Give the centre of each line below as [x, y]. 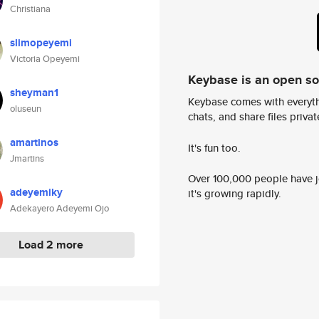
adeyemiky [36, 192]
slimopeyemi [41, 43]
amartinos [34, 142]
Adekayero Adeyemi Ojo [59, 208]
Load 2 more [51, 245]
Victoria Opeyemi [45, 59]
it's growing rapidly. [235, 194]
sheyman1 [34, 93]
